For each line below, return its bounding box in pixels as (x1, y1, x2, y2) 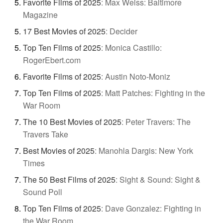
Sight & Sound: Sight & (119, 173, 201, 185)
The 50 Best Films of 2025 (22, 173, 115, 185)
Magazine (22, 8, 58, 20)
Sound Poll (22, 186, 62, 198)
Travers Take (22, 128, 68, 140)
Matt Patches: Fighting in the (105, 87, 205, 99)
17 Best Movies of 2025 (22, 25, 106, 37)
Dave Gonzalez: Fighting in (105, 202, 201, 214)
